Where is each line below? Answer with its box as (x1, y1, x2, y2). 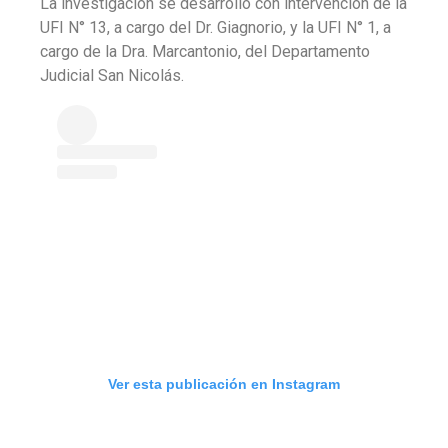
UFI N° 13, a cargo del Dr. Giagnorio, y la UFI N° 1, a (40, 17, 391, 37)
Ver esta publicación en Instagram (108, 376, 340, 393)
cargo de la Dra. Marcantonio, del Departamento (40, 41, 370, 61)
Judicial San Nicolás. (40, 65, 184, 85)
